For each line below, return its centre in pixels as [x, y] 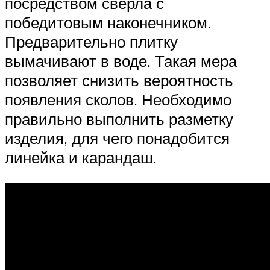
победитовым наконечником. [108, 23]
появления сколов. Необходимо [118, 100]
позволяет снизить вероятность [119, 80]
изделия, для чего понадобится [117, 138]
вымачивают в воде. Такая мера [121, 61]
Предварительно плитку [91, 42]
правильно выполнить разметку [119, 119]
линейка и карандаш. [81, 158]
